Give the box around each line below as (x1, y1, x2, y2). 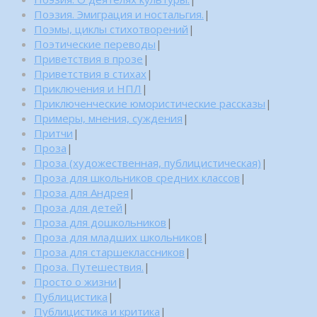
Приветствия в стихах (34, 66, 146, 81)
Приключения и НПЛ (34, 81, 142, 96)
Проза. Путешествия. (34, 259, 144, 274)
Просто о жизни (34, 274, 117, 289)
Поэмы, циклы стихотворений (34, 21, 188, 36)
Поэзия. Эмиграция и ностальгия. (34, 6, 204, 21)
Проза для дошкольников (34, 214, 166, 229)
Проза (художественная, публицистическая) (34, 155, 261, 170)
